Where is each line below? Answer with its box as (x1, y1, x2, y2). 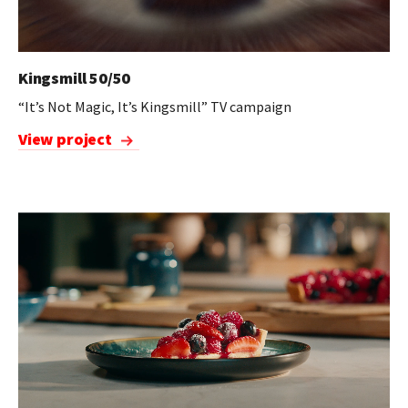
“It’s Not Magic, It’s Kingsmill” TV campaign (18, 97, 291, 116)
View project (18, 128, 112, 149)
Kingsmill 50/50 (18, 67, 131, 88)
